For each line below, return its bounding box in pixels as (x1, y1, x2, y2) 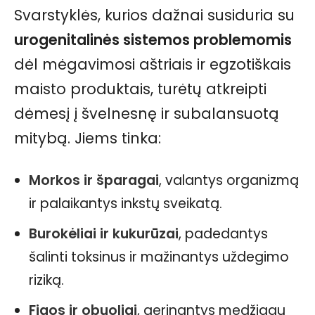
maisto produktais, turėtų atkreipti (14, 79, 266, 99)
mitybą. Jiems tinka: (14, 128, 161, 148)
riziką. (29, 271, 64, 290)
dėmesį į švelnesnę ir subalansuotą (14, 103, 279, 124)
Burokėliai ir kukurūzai (29, 224, 179, 243)
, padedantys (179, 224, 268, 243)
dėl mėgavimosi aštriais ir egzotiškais (14, 54, 291, 75)
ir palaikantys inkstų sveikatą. (29, 194, 222, 213)
